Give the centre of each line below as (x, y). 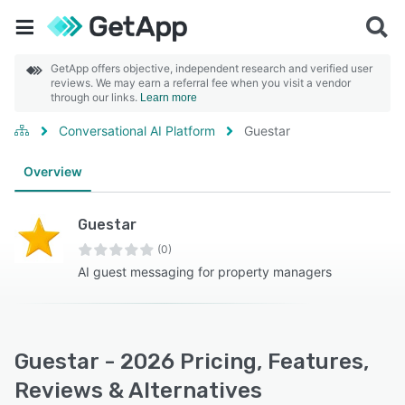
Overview (53, 171)
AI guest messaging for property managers (205, 272)
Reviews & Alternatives (138, 391)
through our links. (95, 97)
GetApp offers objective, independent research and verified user (212, 68)
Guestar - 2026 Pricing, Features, (192, 362)
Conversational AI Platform (137, 131)
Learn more (169, 98)
